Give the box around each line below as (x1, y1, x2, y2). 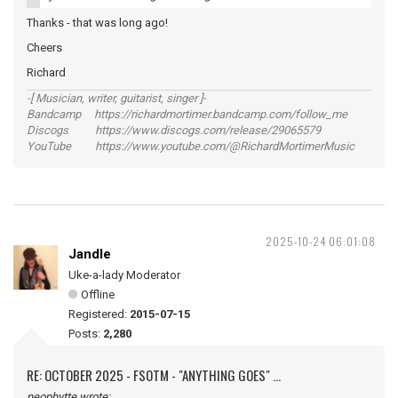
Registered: (68, 307, 130, 322)
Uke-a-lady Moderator (68, 268, 180, 283)
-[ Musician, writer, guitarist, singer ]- (27, 92, 206, 106)
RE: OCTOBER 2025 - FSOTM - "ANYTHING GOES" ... (27, 365, 281, 386)
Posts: (68, 327, 103, 341)
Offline (81, 288, 115, 302)
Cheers (27, 41, 62, 55)
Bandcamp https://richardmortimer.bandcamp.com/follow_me (27, 107, 347, 122)
